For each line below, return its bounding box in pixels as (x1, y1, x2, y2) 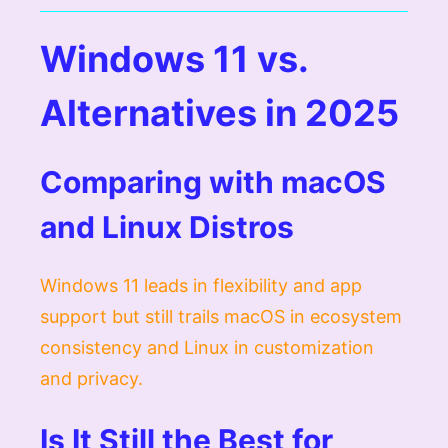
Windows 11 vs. (40, 36, 308, 81)
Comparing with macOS (40, 163, 386, 200)
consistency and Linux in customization (40, 336, 374, 358)
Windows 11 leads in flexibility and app (40, 274, 362, 296)
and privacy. (40, 367, 143, 389)
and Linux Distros (40, 208, 294, 245)
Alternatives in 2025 (40, 90, 399, 135)
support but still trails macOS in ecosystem (40, 305, 402, 327)
